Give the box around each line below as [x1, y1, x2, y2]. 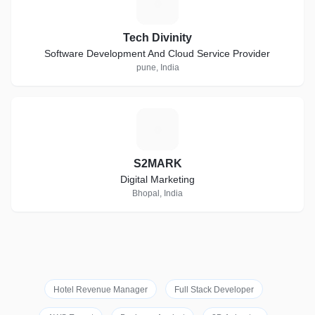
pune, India [136, 63, 179, 72]
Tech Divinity [123, 32, 192, 44]
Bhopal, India [132, 188, 183, 198]
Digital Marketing [120, 174, 195, 185]
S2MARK [133, 157, 182, 169]
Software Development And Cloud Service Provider [44, 48, 271, 59]
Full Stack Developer [174, 285, 254, 295]
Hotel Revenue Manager [53, 285, 148, 295]
